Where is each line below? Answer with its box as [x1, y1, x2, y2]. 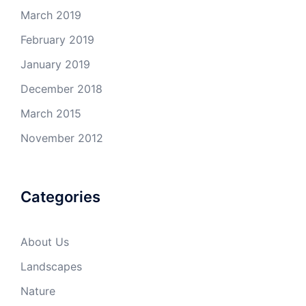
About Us [20, 235, 69, 249]
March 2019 [20, 8, 81, 22]
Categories [20, 188, 100, 206]
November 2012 [20, 131, 103, 145]
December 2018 [20, 82, 102, 96]
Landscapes [20, 260, 82, 273]
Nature [20, 284, 55, 298]
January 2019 [20, 57, 90, 71]
